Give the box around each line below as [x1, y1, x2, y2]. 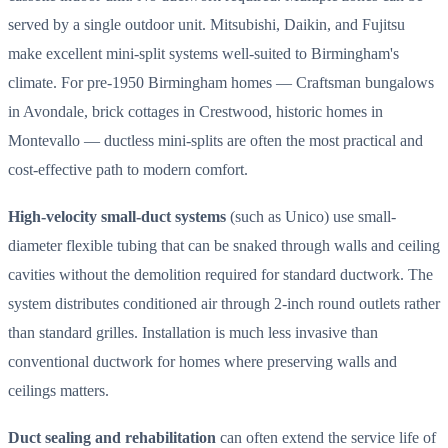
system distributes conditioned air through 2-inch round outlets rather [8, 294, 440, 314]
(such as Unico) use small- [226, 207, 396, 227]
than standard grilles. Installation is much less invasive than [8, 323, 378, 343]
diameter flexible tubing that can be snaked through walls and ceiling [8, 236, 440, 256]
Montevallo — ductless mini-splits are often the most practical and [8, 130, 423, 150]
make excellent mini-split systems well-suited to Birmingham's [8, 43, 399, 63]
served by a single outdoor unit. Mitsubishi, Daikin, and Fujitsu [8, 14, 405, 34]
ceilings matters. [8, 381, 109, 401]
